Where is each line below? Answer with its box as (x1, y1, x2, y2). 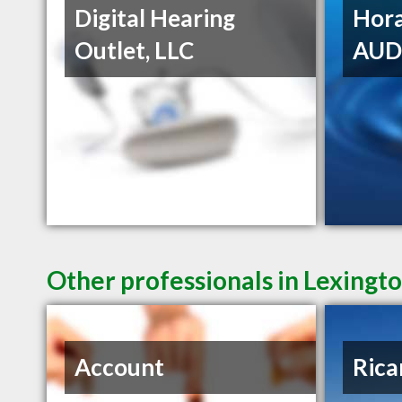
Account (74, 353, 165, 382)
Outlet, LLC (74, 36, 195, 66)
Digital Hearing (74, 4, 236, 33)
